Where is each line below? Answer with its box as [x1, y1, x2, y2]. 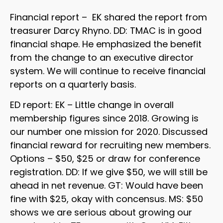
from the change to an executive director [10, 51, 194, 64]
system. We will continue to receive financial [10, 64, 206, 77]
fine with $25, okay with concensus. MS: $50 [10, 193, 203, 206]
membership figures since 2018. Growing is [10, 112, 199, 125]
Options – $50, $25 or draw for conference [10, 152, 200, 165]
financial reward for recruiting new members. [10, 139, 211, 152]
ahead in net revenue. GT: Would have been [10, 179, 203, 192]
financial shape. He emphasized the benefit [10, 37, 202, 50]
